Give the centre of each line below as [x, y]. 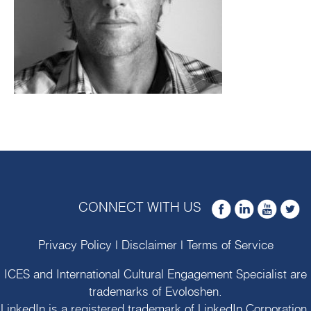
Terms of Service [230, 245]
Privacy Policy [75, 245]
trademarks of [127, 292]
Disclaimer [149, 245]
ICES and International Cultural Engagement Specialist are [155, 274]
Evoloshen [192, 292]
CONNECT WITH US [141, 208]
